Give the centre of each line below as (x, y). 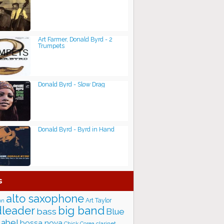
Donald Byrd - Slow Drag (71, 84)
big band (81, 210)
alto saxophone (45, 198)
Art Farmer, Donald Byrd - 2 (75, 39)
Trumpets (51, 46)
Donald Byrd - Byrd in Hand (76, 129)
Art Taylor (98, 200)
